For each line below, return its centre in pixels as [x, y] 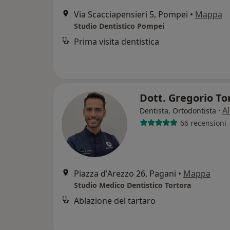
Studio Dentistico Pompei [119, 26]
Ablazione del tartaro [115, 201]
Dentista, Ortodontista [178, 111]
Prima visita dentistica [117, 42]
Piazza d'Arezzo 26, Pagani [125, 174]
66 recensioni [203, 123]
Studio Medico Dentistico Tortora [132, 185]
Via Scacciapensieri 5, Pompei [131, 14]
